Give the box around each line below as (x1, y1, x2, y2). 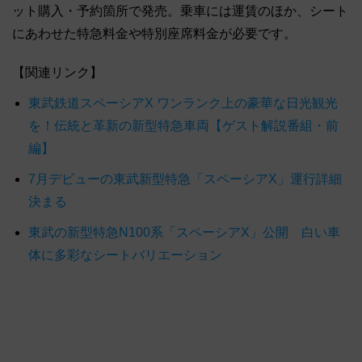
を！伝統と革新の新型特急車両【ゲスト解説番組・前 (28, 118, 339, 133)
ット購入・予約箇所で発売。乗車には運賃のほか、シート (12, 3, 348, 18)
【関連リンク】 (12, 65, 103, 79)
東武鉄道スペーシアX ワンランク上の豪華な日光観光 (28, 95, 338, 110)
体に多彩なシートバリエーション (28, 247, 222, 262)
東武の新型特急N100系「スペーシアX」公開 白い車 (28, 225, 340, 239)
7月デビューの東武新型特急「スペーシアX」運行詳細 (28, 171, 342, 186)
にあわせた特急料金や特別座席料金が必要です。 (12, 26, 297, 40)
